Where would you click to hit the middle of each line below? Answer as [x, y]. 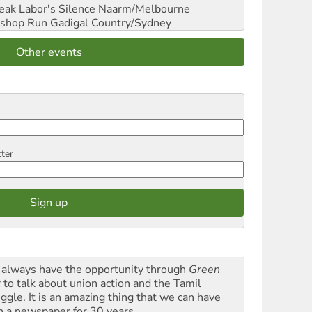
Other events [49, 52]
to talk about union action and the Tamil [102, 283]
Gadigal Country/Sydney [109, 23]
